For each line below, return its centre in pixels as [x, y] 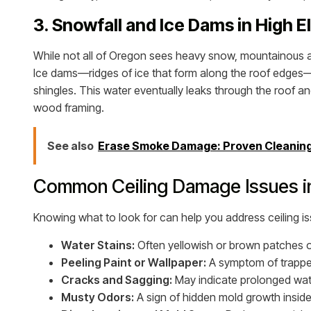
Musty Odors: [98, 297]
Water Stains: [98, 245]
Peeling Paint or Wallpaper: [134, 262]
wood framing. [69, 107]
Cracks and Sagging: [117, 279]
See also [70, 145]
